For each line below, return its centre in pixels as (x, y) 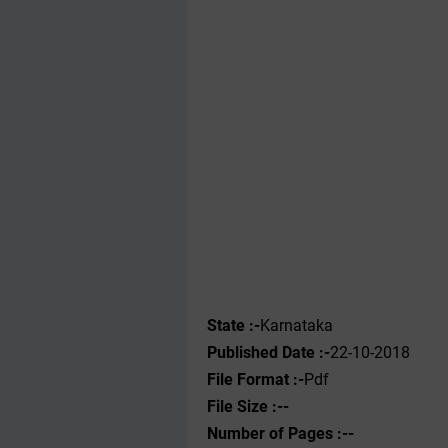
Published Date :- (268, 352)
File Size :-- (248, 406)
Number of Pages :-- (280, 433)
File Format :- (255, 379)
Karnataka (296, 325)
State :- (233, 325)
